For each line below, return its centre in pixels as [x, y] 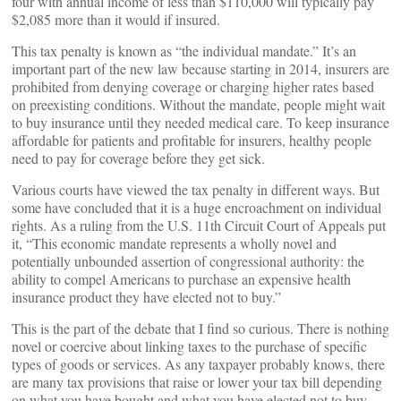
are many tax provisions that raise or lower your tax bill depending [197, 382]
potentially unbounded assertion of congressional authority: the [188, 261]
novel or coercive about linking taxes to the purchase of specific [189, 346]
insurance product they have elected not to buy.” [146, 297]
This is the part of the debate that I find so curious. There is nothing [200, 328]
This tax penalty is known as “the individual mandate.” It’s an [184, 51]
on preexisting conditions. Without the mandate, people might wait [198, 104]
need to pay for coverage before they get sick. [138, 158]
